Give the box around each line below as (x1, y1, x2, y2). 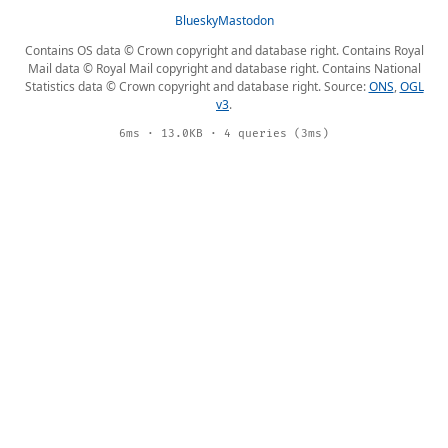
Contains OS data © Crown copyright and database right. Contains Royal (24, 42, 424, 59)
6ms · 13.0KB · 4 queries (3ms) (119, 127, 329, 140)
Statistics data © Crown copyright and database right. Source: (24, 78, 369, 95)
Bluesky (174, 12, 218, 29)
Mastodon (217, 12, 274, 29)
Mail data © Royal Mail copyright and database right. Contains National (27, 60, 421, 77)
